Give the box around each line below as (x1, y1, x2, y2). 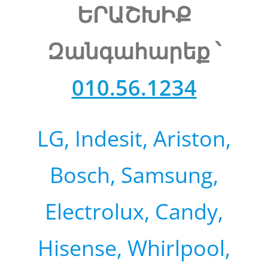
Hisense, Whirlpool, (38, 233, 230, 263)
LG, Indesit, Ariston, (37, 123, 231, 153)
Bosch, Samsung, (50, 160, 218, 190)
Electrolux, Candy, (45, 196, 223, 226)
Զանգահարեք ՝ (47, 36, 221, 66)
